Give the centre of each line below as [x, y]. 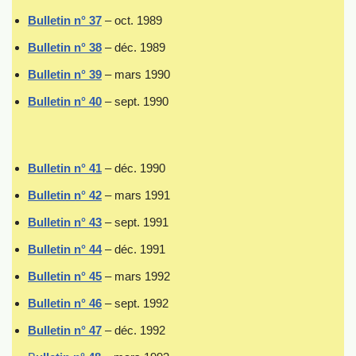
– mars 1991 [136, 195]
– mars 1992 [136, 276]
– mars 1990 [136, 74]
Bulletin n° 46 [65, 303]
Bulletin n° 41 [65, 168]
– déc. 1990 [133, 168]
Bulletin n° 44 [65, 249]
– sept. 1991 [135, 222]
